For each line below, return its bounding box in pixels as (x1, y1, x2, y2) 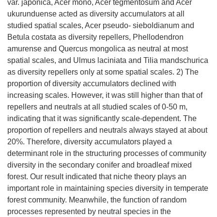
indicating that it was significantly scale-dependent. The (7, 114, 197, 123)
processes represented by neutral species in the (7, 207, 171, 216)
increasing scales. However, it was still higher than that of (7, 91, 202, 99)
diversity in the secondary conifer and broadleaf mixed (7, 161, 192, 169)
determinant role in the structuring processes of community (7, 149, 206, 157)
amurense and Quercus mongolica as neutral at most (7, 45, 188, 53)
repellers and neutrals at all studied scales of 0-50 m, (7, 103, 187, 111)
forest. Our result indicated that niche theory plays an (7, 172, 186, 181)
